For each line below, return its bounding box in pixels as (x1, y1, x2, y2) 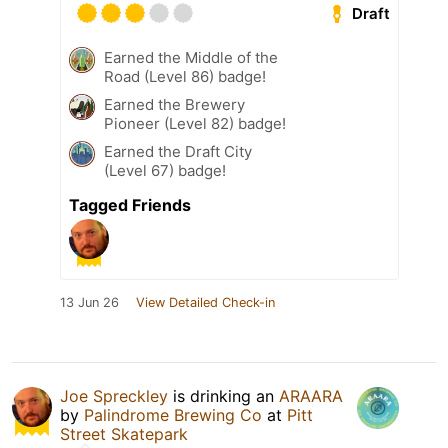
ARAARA (279, 386, 343, 407)
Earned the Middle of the (104, 48, 278, 68)
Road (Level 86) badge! (104, 67, 266, 87)
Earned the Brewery (104, 95, 245, 115)
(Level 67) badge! (104, 161, 226, 181)
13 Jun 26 (60, 295, 119, 311)
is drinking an (168, 386, 279, 407)
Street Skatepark (60, 424, 188, 445)
